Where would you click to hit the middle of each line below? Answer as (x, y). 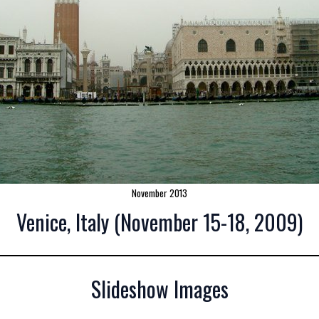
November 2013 (159, 193)
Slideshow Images (159, 289)
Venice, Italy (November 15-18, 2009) (159, 222)
